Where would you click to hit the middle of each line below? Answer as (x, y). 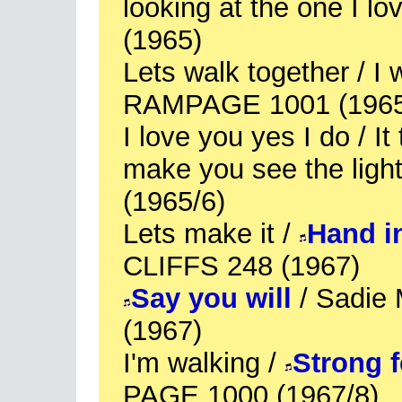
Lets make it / (211, 234)
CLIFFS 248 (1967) (241, 266)
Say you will (211, 298)
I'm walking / (204, 363)
